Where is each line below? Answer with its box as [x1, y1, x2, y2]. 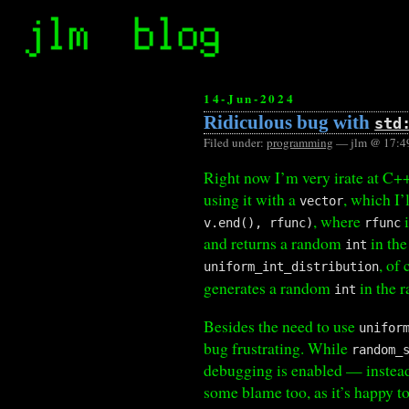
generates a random [204, 277, 335, 299]
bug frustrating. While [204, 336, 352, 359]
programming [267, 133, 334, 151]
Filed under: [204, 133, 267, 151]
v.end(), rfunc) [204, 215, 314, 231]
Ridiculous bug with [204, 111, 375, 132]
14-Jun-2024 [204, 89, 296, 109]
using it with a [204, 188, 300, 211]
